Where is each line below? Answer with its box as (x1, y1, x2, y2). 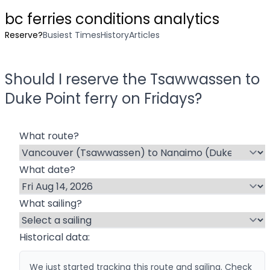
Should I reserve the (5, 69, 150, 89)
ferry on (84, 89, 144, 108)
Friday (144, 89, 187, 108)
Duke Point (5, 89, 81, 108)
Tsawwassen (150, 69, 242, 89)
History (101, 29, 129, 41)
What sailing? (19, 196, 82, 210)
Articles (129, 29, 160, 41)
